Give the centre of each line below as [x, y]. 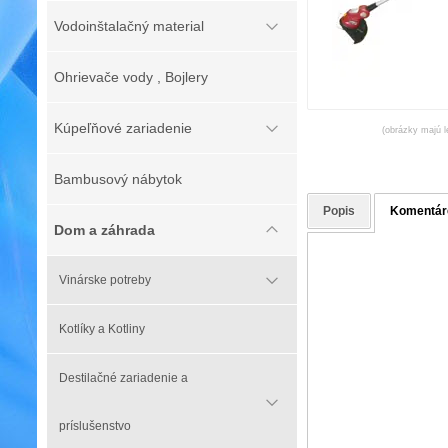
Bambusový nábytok [118, 179]
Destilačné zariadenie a [123, 378]
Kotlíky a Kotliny [102, 329]
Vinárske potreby [105, 280]
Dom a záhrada [104, 230]
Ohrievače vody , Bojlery [131, 77]
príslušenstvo [95, 426]
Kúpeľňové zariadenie [123, 128]
